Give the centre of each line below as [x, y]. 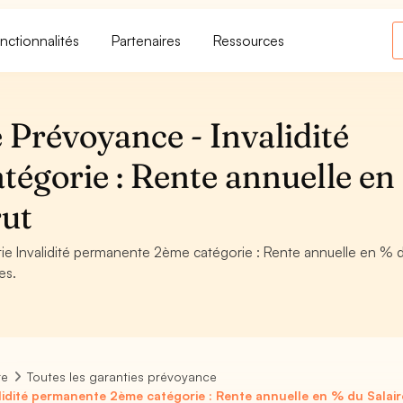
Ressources [249, 40]
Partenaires [147, 40]
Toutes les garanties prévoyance [122, 376]
